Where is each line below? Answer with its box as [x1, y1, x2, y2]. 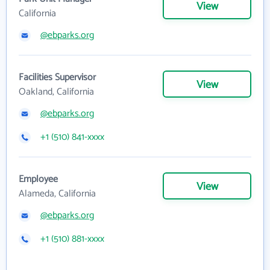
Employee [19, 171, 58, 187]
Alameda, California [19, 186, 96, 202]
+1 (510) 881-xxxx [40, 231, 104, 247]
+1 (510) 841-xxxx [40, 129, 104, 145]
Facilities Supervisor [19, 69, 96, 86]
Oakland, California [19, 84, 94, 100]
